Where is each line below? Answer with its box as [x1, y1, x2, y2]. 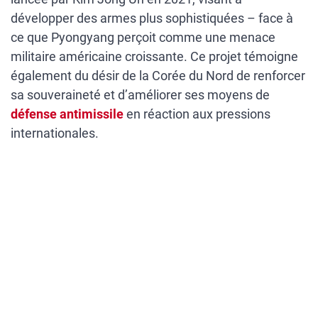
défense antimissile [11, 106, 124, 122]
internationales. [11, 126, 99, 141]
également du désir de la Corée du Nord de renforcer [11, 68, 305, 84]
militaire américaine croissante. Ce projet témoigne [11, 49, 298, 65]
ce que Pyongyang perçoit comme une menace [11, 30, 275, 45]
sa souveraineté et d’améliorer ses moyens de [11, 87, 270, 103]
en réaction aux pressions [124, 106, 270, 122]
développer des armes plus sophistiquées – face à [11, 11, 293, 26]
